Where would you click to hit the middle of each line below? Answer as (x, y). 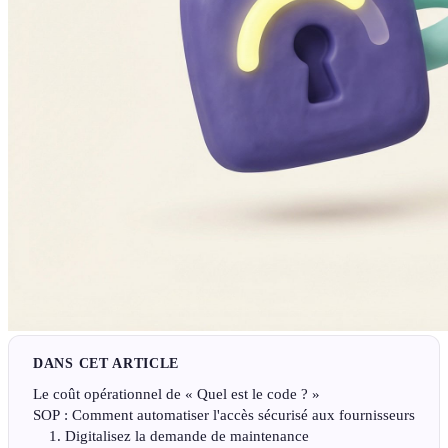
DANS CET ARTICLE (106, 364)
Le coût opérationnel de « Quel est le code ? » (176, 394)
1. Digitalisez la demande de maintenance (179, 436)
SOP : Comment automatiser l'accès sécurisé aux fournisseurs (224, 415)
